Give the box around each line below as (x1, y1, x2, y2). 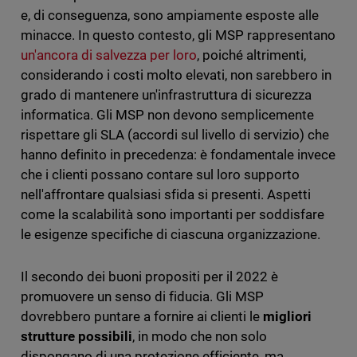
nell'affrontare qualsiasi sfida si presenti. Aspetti (20, 186, 312, 203)
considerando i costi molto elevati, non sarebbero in (20, 67, 332, 84)
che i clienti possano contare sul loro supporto (20, 167, 300, 183)
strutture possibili (20, 328, 132, 345)
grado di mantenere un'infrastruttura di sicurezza (20, 87, 312, 104)
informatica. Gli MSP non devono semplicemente (20, 107, 315, 124)
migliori (263, 308, 312, 325)
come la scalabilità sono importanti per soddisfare (20, 206, 325, 223)
